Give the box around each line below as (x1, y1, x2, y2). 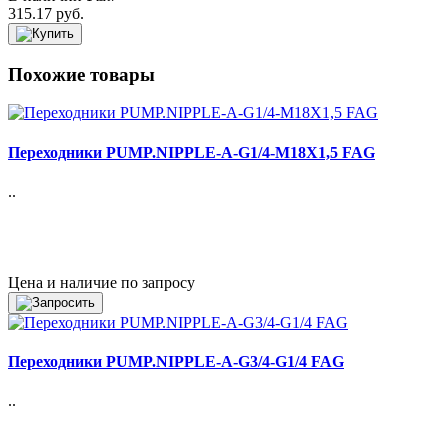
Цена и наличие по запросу (8, 273, 195, 291)
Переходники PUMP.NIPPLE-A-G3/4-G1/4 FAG (8, 353, 344, 371)
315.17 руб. (8, 4, 84, 22)
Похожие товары (8, 63, 155, 85)
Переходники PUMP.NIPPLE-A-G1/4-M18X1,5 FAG (8, 143, 375, 161)
